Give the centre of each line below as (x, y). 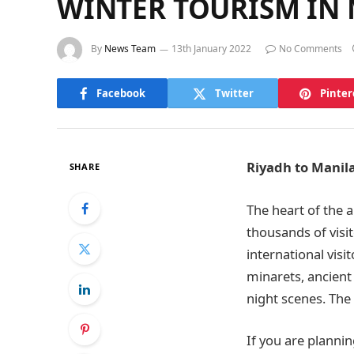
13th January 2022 (211, 49)
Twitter (234, 93)
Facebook (121, 93)
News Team (130, 49)
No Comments (311, 49)
